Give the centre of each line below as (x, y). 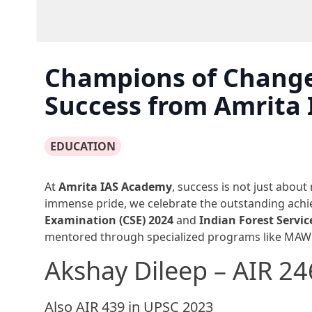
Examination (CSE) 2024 (109, 220)
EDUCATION (83, 147)
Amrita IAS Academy (115, 187)
